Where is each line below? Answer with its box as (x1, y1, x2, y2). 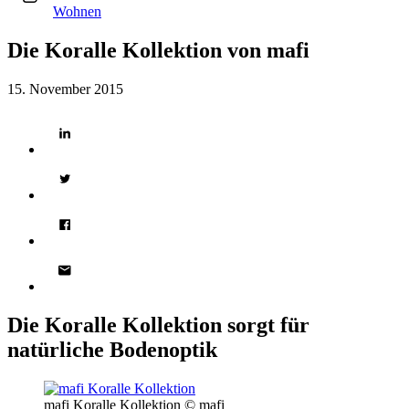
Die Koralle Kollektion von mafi (7, 37, 309, 62)
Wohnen (53, 4, 101, 19)
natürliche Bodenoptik (7, 337, 217, 362)
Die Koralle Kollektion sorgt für (7, 312, 309, 337)
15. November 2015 (7, 80, 123, 97)
